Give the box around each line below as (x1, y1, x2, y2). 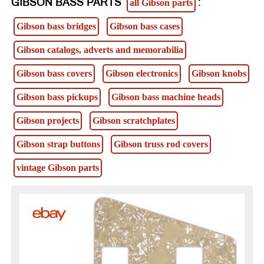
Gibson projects (16, 115, 79, 126)
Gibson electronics (105, 68, 178, 78)
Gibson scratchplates (93, 115, 175, 126)
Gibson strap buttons (16, 138, 100, 149)
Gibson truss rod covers (114, 138, 208, 149)
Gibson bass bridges (16, 21, 96, 31)
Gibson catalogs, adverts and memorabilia (16, 44, 183, 55)
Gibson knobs (192, 68, 246, 78)
